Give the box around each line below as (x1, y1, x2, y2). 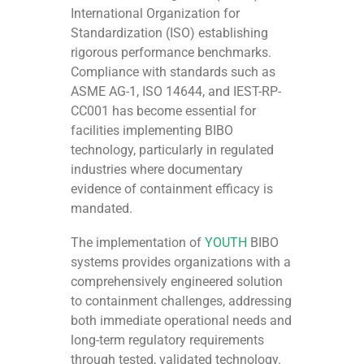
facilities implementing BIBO (71, 122, 234, 138)
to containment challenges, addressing (71, 292, 292, 309)
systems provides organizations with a (71, 253, 292, 270)
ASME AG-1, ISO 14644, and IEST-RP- (71, 83, 282, 99)
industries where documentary (71, 161, 244, 177)
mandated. (71, 200, 133, 216)
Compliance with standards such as (71, 63, 276, 80)
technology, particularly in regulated (71, 141, 275, 158)
